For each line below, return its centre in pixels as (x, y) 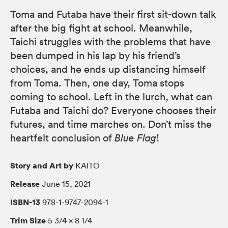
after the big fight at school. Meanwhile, (101, 28)
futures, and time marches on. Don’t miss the (111, 124)
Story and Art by (42, 166)
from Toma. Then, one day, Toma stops (97, 83)
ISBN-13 (25, 202)
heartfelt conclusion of (62, 138)
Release (25, 184)
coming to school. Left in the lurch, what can (111, 97)
